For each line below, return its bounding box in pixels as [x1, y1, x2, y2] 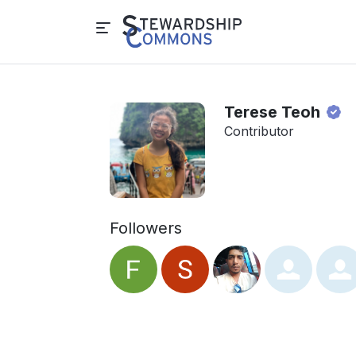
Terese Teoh [224, 103, 324, 122]
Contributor [224, 123, 294, 139]
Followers [110, 219, 182, 238]
